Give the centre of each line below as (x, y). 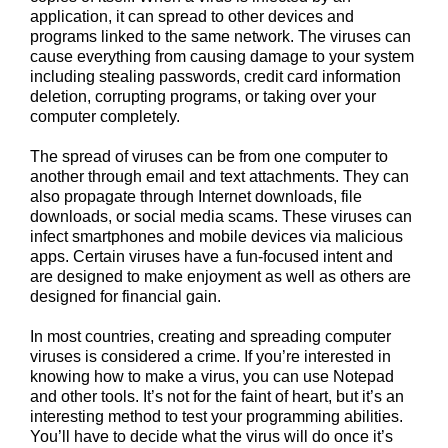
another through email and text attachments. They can (219, 176)
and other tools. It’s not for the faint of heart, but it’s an (217, 396)
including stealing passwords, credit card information (215, 76)
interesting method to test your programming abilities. (216, 416)
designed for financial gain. (125, 296)
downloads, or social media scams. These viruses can (221, 216)
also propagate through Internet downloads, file (196, 196)
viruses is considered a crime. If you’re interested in (210, 356)
